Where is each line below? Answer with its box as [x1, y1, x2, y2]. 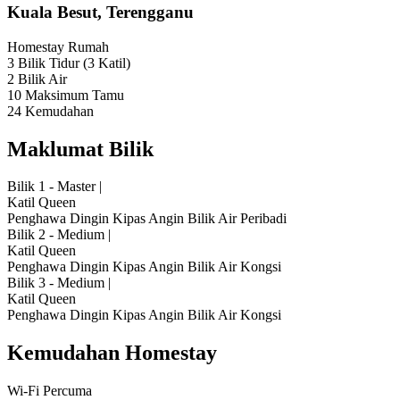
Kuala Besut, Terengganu [7, 2, 194, 21]
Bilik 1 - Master [7, 179, 96, 195]
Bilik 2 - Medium [7, 227, 104, 243]
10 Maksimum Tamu [7, 87, 124, 103]
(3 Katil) [83, 54, 130, 71]
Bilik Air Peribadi [187, 211, 287, 227]
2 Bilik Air [7, 71, 67, 87]
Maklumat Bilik [7, 137, 154, 161]
